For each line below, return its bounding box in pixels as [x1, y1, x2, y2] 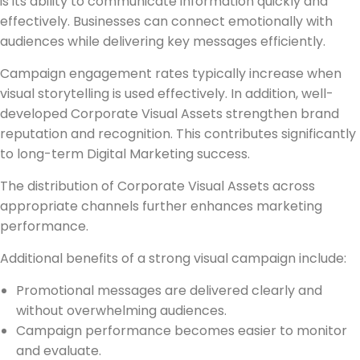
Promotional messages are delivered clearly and [16, 280, 322, 300]
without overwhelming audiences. [16, 301, 227, 320]
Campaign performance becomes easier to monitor [16, 321, 347, 340]
